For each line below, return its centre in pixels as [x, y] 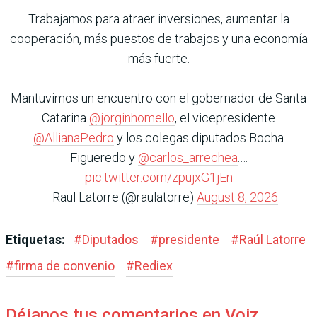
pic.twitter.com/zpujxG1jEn [158, 178]
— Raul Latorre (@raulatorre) [118, 197]
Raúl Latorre [272, 240]
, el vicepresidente [225, 118]
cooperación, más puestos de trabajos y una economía [158, 39]
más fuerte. [158, 59]
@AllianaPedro [74, 138]
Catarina [65, 118]
